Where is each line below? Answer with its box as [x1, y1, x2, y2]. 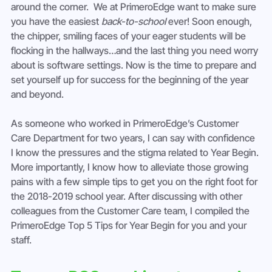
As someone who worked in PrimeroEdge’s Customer [11, 117, 241, 130]
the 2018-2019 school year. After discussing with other [11, 190, 245, 203]
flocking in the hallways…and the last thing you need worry [11, 44, 260, 57]
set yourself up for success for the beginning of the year [11, 73, 251, 86]
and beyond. [11, 88, 64, 101]
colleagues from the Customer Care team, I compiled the [11, 205, 252, 217]
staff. [11, 234, 32, 246]
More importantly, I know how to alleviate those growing [11, 161, 251, 174]
